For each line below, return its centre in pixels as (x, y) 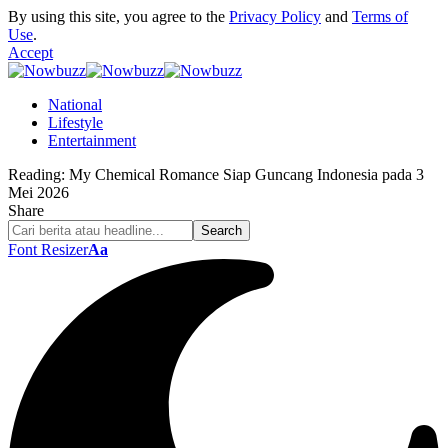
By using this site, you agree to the (118, 16)
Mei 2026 (38, 192)
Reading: (36, 174)
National (75, 104)
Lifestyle (75, 122)
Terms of (380, 16)
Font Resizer (48, 249)
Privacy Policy (275, 16)
